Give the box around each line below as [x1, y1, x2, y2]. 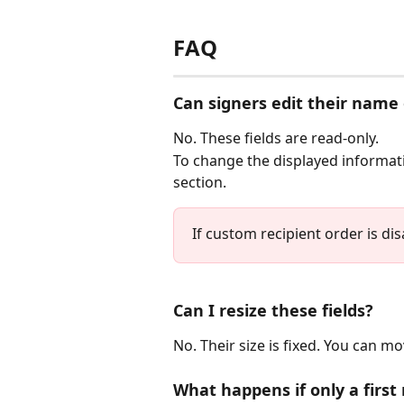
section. [173, 171, 226, 192]
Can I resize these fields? [173, 299, 373, 322]
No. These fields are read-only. [173, 128, 379, 149]
